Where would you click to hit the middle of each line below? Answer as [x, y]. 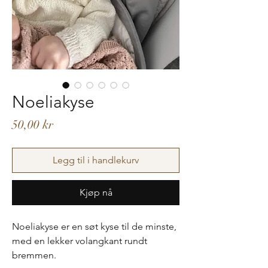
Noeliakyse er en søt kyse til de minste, [94, 226]
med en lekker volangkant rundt [80, 240]
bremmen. [34, 255]
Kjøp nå [96, 192]
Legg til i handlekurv [96, 160]
